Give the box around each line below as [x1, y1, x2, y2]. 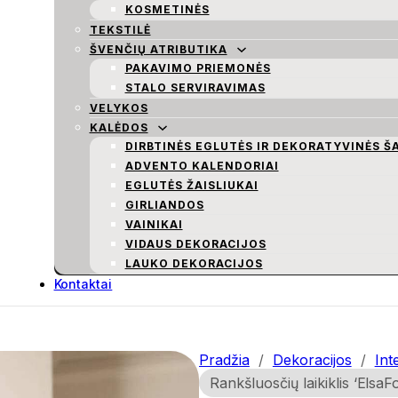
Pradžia [199, 351, 250, 369]
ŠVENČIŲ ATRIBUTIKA [89, 43, 227, 56]
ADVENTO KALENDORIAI [124, 159, 279, 172]
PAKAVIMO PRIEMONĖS [124, 61, 271, 75]
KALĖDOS [89, 121, 148, 134]
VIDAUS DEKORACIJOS [124, 237, 267, 251]
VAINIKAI [124, 218, 183, 231]
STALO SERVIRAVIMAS [124, 81, 266, 94]
